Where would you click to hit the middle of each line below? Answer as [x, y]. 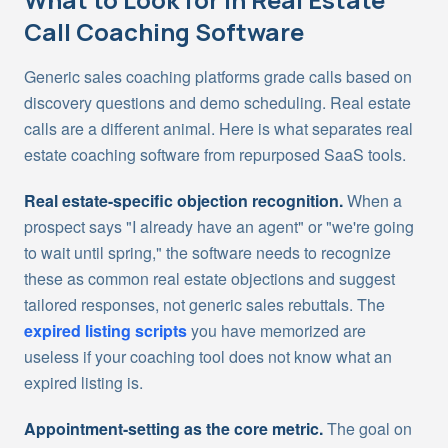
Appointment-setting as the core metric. [173, 428]
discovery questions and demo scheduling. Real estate [217, 102]
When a [372, 200]
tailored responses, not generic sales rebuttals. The [204, 304]
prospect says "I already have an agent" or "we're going [219, 226]
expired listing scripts [105, 330]
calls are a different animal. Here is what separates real [218, 128]
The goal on [367, 428]
